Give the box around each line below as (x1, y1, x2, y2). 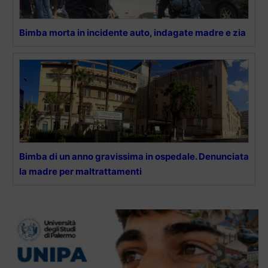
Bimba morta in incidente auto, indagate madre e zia (19, 26, 246, 38)
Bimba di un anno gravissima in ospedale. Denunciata (19, 150, 249, 162)
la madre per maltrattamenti (19, 165, 142, 177)
